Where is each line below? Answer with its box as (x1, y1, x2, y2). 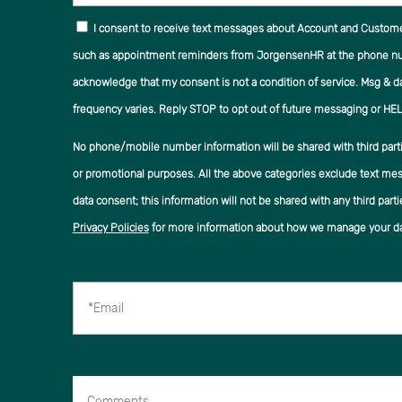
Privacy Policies (72, 221, 149, 234)
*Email (71, 258, 117, 277)
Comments (71, 352, 146, 371)
